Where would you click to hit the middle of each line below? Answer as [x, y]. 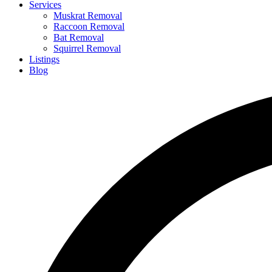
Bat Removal [79, 37]
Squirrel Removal [87, 48]
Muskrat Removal [88, 15]
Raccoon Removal [89, 26]
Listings [44, 59]
